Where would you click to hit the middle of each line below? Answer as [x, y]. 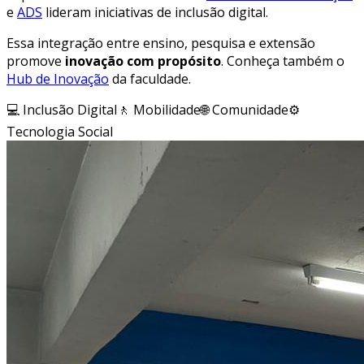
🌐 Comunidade [245, 109]
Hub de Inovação [58, 78]
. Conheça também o [283, 61]
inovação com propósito [143, 61]
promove [36, 61]
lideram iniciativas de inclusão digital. [155, 12]
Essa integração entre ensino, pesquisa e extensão [161, 43]
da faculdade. [150, 78]
